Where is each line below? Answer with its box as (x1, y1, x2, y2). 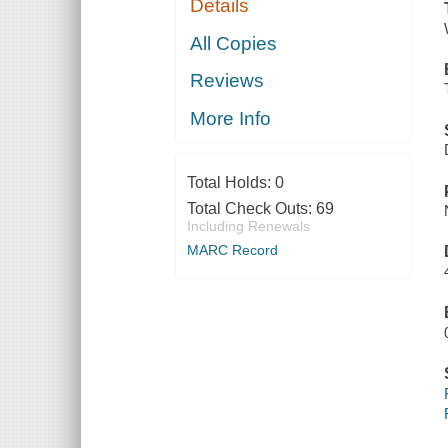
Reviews (190, 70, 265, 92)
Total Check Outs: (186, 199, 316, 217)
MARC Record (186, 241, 278, 258)
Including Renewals (186, 217, 310, 234)
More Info (190, 107, 272, 129)
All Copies (190, 32, 278, 54)
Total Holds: (186, 173, 275, 191)
